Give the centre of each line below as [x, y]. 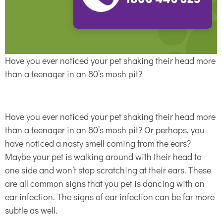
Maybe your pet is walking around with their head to [103, 156]
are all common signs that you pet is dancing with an [105, 183]
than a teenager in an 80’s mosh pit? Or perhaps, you [105, 130]
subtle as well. [31, 210]
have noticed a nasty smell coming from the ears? [98, 143]
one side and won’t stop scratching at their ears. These [108, 170]
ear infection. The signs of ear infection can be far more [110, 196]
